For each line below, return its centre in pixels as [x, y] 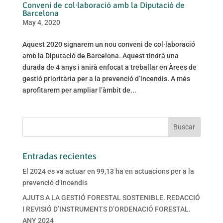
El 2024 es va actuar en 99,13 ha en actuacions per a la [108, 171]
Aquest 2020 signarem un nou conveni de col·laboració [109, 45]
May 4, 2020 [41, 23]
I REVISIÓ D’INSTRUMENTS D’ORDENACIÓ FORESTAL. [106, 209]
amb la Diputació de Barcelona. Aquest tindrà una [100, 56]
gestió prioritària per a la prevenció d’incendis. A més [106, 79]
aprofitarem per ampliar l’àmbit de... [79, 90]
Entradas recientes [59, 156]
